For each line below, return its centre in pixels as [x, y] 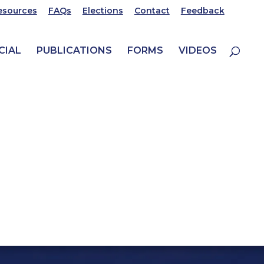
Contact [152, 10]
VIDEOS [197, 50]
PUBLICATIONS [74, 50]
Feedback [202, 10]
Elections [103, 10]
